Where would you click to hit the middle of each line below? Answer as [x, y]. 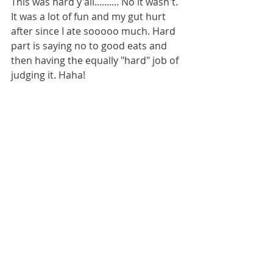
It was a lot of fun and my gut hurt [90, 16]
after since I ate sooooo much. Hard [94, 31]
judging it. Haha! [48, 75]
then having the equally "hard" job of [96, 60]
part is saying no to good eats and [90, 45]
